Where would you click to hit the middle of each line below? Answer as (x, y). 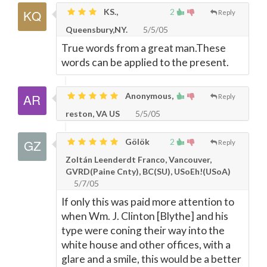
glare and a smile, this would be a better (151, 259)
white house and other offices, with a (146, 245)
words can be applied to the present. (145, 62)
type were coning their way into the (143, 230)
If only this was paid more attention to (148, 202)
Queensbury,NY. (97, 30)
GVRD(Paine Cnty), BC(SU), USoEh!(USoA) (148, 171)
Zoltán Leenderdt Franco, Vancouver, (139, 159)
